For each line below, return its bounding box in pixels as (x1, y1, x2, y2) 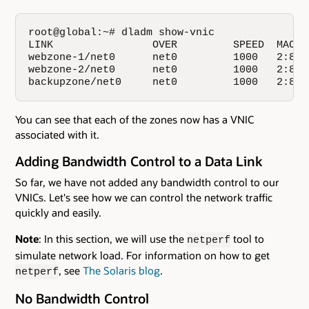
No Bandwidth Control (15, 290, 149, 308)
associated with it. (15, 127, 99, 141)
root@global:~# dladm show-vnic (28, 26, 215, 38)
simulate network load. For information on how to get (15, 248, 270, 262)
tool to (230, 231, 264, 246)
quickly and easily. (15, 205, 101, 219)
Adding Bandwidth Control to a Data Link (15, 152, 262, 170)
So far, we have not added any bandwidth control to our (15, 175, 279, 189)
